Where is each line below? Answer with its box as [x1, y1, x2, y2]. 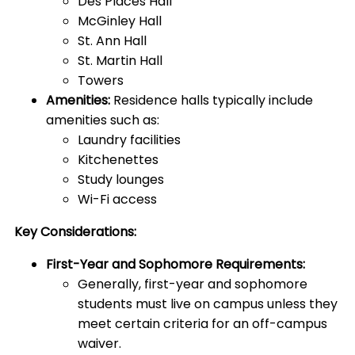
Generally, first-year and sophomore [78, 275, 307, 294]
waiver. [78, 334, 121, 353]
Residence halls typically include [113, 91, 313, 110]
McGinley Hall [78, 12, 162, 31]
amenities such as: [46, 111, 159, 130]
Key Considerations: [14, 223, 136, 242]
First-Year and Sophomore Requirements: [46, 255, 305, 274]
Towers [78, 71, 127, 90]
